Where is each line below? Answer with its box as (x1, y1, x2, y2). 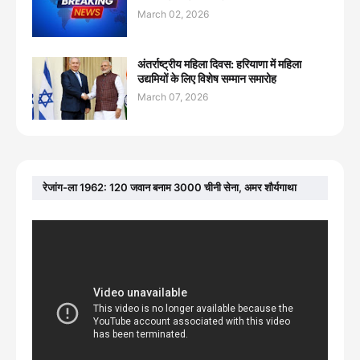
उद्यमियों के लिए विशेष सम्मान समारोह (137, 71, 276, 85)
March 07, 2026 (137, 90, 208, 103)
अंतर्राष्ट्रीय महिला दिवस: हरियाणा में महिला (137, 56, 301, 71)
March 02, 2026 (137, 7, 209, 20)
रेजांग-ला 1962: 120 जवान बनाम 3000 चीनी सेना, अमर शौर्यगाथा (43, 181, 297, 194)
